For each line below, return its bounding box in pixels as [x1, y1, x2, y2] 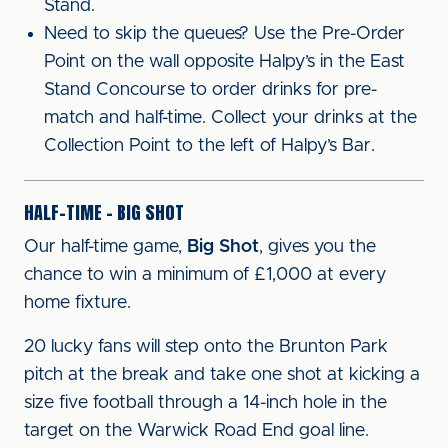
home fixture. [24, 294, 131, 312]
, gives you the [259, 238, 376, 256]
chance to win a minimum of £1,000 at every [24, 266, 386, 284]
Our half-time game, [24, 238, 187, 256]
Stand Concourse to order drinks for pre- [44, 81, 377, 99]
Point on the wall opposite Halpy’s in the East [44, 53, 405, 71]
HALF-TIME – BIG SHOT [24, 199, 184, 226]
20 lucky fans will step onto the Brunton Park [24, 338, 388, 356]
